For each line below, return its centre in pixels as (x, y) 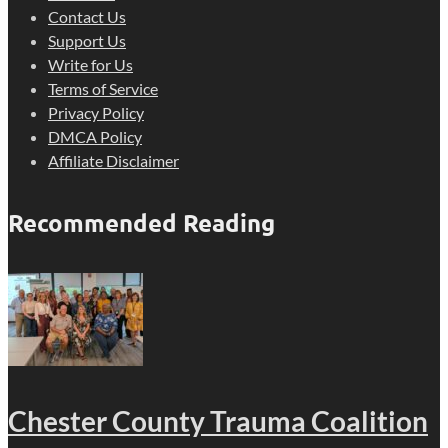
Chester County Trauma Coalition (218, 421)
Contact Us (87, 17)
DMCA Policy (95, 137)
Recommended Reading (141, 223)
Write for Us (90, 65)
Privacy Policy (96, 113)
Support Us (87, 41)
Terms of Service (103, 89)
